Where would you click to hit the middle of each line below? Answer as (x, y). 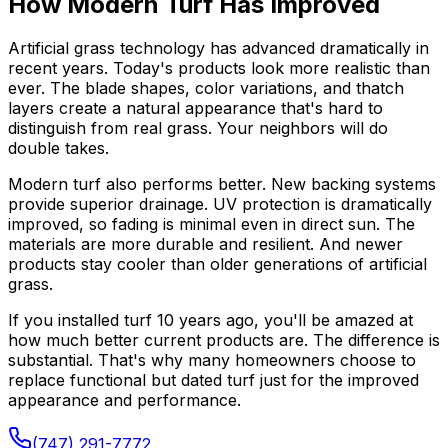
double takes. (58, 148)
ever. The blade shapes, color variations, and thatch (206, 88)
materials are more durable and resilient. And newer (205, 244)
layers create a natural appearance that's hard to (195, 108)
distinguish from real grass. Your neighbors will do (198, 128)
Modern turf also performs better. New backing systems (222, 184)
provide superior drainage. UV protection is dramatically (220, 204)
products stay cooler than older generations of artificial (217, 264)
